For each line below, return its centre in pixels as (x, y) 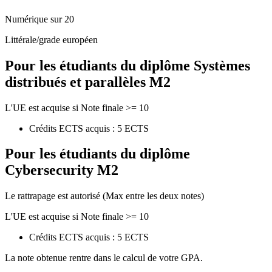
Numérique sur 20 (39, 19)
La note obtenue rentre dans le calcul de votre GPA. (104, 258)
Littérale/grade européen (51, 39)
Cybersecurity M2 (62, 170)
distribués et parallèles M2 (88, 82)
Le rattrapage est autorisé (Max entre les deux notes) (104, 196)
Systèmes (222, 65)
